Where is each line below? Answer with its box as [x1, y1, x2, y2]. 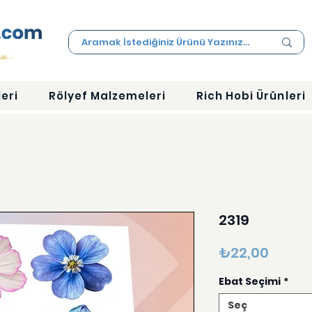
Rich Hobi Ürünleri [196, 88, 306, 104]
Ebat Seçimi [219, 274, 281, 289]
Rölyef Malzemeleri [48, 88, 166, 104]
